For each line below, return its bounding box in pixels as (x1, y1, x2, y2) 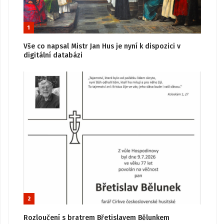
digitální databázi (23, 51, 82, 59)
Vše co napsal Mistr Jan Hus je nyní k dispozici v (23, 42, 180, 50)
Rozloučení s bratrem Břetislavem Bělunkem (23, 213, 169, 222)
